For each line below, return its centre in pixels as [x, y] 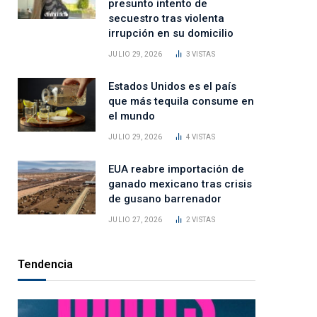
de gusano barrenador [165, 199]
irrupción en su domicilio [171, 34]
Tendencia [45, 265]
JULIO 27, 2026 [136, 220]
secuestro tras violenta [166, 19]
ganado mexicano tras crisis [180, 184]
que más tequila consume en [181, 102]
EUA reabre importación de [176, 169]
